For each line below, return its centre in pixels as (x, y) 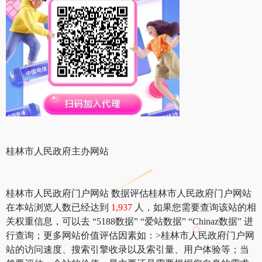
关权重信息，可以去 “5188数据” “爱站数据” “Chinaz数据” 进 (130, 221)
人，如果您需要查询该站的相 (195, 207)
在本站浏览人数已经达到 (58, 207)
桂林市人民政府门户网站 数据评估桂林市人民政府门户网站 (129, 193)
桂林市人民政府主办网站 (57, 151)
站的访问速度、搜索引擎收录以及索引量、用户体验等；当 (127, 249)
